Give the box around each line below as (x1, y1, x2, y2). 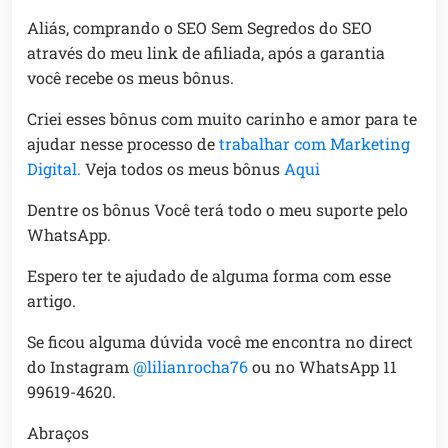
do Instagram (27, 356, 133, 378)
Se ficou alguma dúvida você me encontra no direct (27, 331, 413, 353)
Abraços (27, 422, 89, 444)
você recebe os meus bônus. (27, 67, 234, 89)
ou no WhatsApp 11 (248, 356, 397, 378)
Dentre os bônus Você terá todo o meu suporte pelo (27, 199, 408, 221)
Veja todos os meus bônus (81, 158, 284, 180)
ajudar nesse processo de (27, 133, 219, 155)
